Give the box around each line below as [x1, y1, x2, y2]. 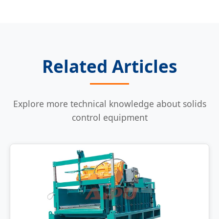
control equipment [71, 111, 148, 124]
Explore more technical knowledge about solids [13, 98, 206, 110]
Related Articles [42, 54, 177, 78]
